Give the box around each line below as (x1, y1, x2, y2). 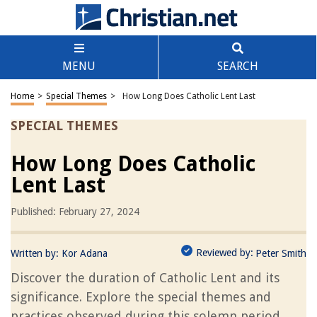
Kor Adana (62, 248, 108, 259)
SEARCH (217, 59, 258, 73)
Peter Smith (255, 248, 306, 259)
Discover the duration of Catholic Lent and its (11, 270, 279, 285)
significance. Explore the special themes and (11, 289, 271, 304)
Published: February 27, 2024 (11, 206, 139, 217)
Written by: (11, 248, 62, 259)
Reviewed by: (196, 247, 253, 258)
